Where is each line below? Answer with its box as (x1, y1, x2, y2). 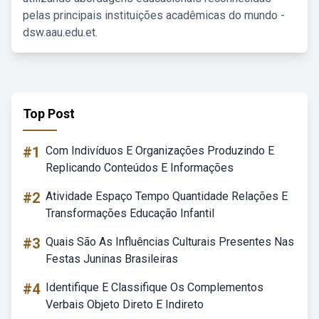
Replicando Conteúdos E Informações (46, 161, 234, 174)
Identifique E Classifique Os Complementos (46, 281, 263, 294)
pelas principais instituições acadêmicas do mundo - (23, 9, 285, 22)
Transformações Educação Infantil (46, 206, 214, 220)
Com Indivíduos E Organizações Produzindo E (46, 144, 274, 157)
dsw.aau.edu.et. (23, 26, 98, 39)
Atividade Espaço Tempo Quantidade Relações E (46, 189, 288, 203)
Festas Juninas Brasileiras (46, 252, 178, 266)
